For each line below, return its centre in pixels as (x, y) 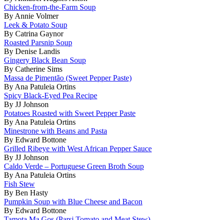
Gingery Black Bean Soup (45, 60)
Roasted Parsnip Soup (38, 42)
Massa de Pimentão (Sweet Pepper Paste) (68, 78)
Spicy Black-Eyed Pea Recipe (51, 95)
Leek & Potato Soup (36, 25)
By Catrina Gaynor (34, 33)
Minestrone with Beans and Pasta (55, 131)
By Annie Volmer (31, 16)
